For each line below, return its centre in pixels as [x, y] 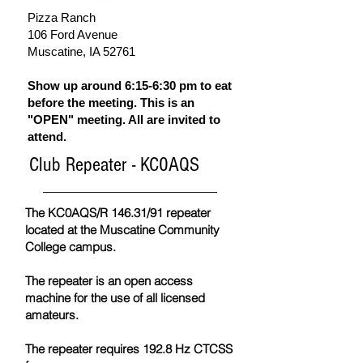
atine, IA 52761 [96, 52]
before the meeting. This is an [111, 103]
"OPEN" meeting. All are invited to [124, 120]
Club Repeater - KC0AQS [114, 165]
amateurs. [52, 315]
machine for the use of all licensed [115, 298]
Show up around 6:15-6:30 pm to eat [130, 86]
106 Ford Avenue [73, 35]
